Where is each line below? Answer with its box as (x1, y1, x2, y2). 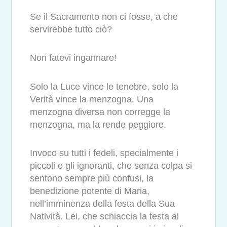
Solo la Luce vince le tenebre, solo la (30, 81, 178, 92)
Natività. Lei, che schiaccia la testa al (30, 211, 179, 222)
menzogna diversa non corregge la (30, 106, 170, 117)
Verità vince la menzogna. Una (30, 94, 154, 104)
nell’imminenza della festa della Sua (30, 199, 175, 209)
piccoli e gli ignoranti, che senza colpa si (30, 161, 192, 171)
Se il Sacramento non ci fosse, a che (30, 11, 178, 22)
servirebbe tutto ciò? (30, 24, 112, 34)
